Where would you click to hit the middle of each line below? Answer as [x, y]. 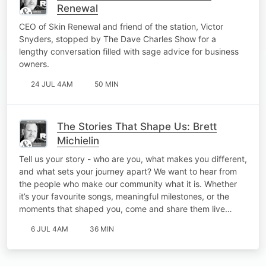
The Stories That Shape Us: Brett [137, 126]
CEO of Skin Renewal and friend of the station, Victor [121, 26]
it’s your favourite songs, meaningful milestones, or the [124, 196]
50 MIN [107, 84]
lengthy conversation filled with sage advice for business [129, 51]
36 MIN [102, 229]
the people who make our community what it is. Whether [128, 183]
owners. [34, 64]
